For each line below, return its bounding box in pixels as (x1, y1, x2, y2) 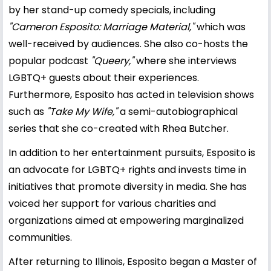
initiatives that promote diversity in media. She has (8, 179, 247, 194)
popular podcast (8, 53, 91, 68)
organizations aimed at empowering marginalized (8, 213, 244, 227)
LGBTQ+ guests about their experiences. (8, 70, 199, 85)
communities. (8, 230, 72, 244)
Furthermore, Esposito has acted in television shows (8, 87, 254, 102)
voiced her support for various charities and (8, 196, 216, 211)
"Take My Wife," (47, 104, 117, 119)
